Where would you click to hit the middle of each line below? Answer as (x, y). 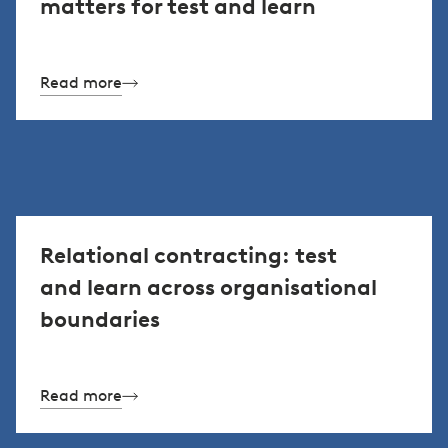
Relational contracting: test (188, 255)
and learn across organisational (208, 287)
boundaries (100, 319)
